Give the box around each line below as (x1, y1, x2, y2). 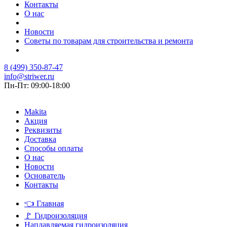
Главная (34, 199, 64, 208)
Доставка (24, 135, 56, 144)
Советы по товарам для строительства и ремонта (24, 36, 193, 46)
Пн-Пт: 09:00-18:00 (4, 81, 70, 90)
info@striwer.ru (4, 72, 54, 81)
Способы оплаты (24, 144, 83, 153)
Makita (24, 107, 47, 117)
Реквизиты (24, 126, 62, 135)
